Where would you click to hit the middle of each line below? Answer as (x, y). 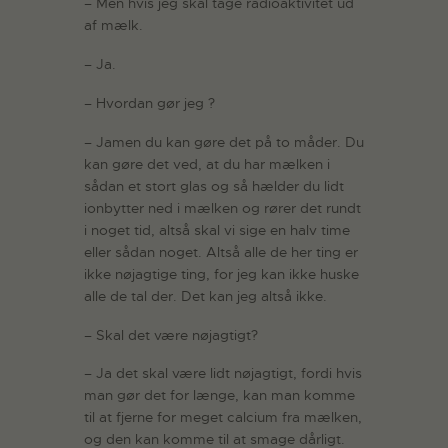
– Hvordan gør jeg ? (149, 103)
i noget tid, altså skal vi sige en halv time (217, 229)
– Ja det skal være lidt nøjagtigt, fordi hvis (223, 373)
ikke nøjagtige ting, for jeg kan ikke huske (221, 273)
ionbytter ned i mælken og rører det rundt (222, 207)
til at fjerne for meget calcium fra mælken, (223, 417)
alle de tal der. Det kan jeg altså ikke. (205, 295)
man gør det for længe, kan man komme (219, 395)
